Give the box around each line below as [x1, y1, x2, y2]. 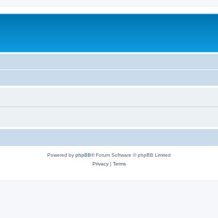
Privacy [92, 161, 109, 166]
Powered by [47, 152, 75, 158]
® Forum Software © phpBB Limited [91, 152, 171, 158]
